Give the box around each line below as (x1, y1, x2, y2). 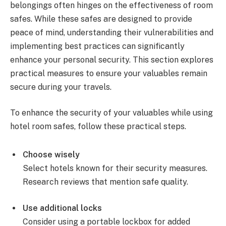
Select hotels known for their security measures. (23, 163, 207, 174)
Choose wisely (23, 150, 80, 160)
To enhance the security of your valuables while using (10, 108, 213, 118)
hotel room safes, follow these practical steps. (10, 122, 186, 132)
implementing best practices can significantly (10, 41, 185, 51)
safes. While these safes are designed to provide (10, 14, 192, 24)
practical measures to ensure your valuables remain (10, 68, 207, 78)
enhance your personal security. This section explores (10, 54, 213, 65)
